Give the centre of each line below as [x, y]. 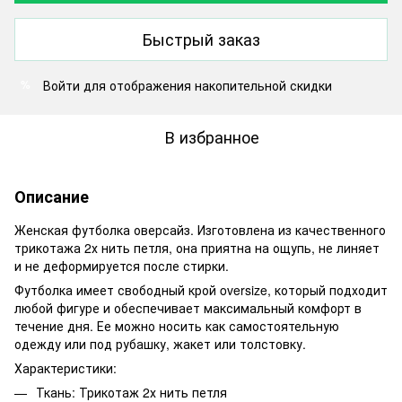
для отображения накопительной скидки [206, 85]
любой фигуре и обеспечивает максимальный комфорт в [188, 307]
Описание [52, 196]
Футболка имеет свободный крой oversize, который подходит [201, 289]
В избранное [212, 136]
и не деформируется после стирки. [122, 265]
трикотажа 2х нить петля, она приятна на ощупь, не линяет [197, 247]
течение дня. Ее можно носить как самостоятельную [177, 325]
